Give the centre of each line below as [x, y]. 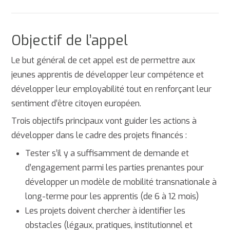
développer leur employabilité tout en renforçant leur [112, 89]
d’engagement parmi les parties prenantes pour [114, 167]
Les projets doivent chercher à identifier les [105, 210]
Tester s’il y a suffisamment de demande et [107, 153]
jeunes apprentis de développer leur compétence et [108, 74]
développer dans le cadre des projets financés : [99, 136]
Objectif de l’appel [70, 41]
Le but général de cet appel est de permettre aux [103, 60]
